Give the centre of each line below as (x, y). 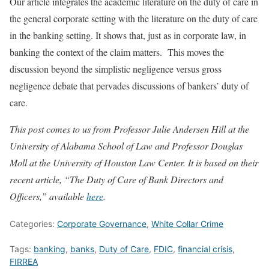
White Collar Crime (187, 224)
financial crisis (205, 249)
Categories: (33, 224)
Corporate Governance (102, 224)
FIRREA (24, 262)
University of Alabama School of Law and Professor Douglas (126, 146)
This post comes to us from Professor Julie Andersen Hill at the (129, 129)
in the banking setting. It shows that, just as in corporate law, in (128, 35)
